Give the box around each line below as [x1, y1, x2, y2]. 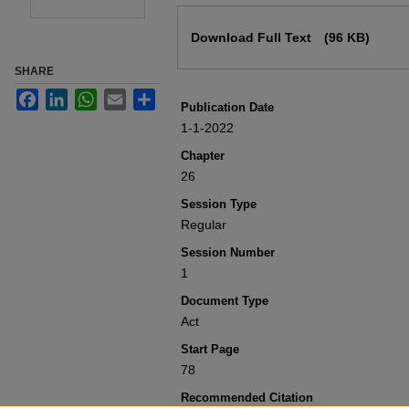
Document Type [181, 294, 268, 308]
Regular [181, 217, 226, 232]
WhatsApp [97, 89, 156, 103]
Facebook [38, 89, 96, 103]
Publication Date [181, 100, 274, 114]
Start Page [181, 342, 239, 356]
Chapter [181, 149, 225, 163]
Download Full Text [191, 30, 315, 45]
